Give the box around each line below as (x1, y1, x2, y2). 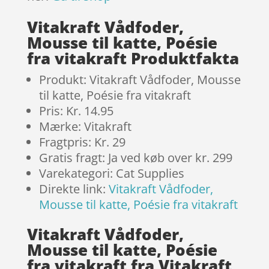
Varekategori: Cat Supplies (38, 165, 184, 182)
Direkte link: (38, 181, 109, 198)
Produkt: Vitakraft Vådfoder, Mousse (38, 71, 241, 88)
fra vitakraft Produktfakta (26, 47, 239, 70)
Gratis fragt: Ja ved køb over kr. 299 (38, 150, 232, 166)
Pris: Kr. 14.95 (38, 103, 113, 119)
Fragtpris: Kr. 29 (38, 134, 125, 151)
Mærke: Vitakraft (38, 118, 131, 135)
